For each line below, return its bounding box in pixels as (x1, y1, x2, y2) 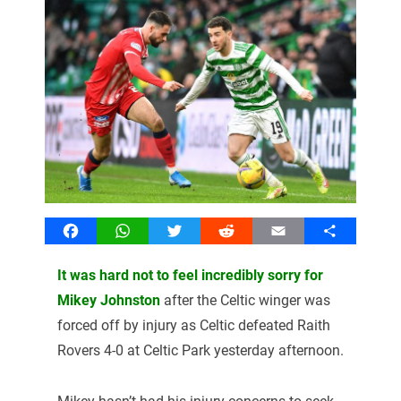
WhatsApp (122, 221, 188, 239)
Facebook (70, 221, 132, 239)
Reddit (226, 221, 267, 239)
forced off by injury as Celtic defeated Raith (56, 316, 330, 334)
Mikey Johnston (56, 291, 160, 309)
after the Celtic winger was (159, 291, 330, 309)
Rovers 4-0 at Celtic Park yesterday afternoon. (56, 341, 344, 359)
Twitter (174, 221, 218, 239)
